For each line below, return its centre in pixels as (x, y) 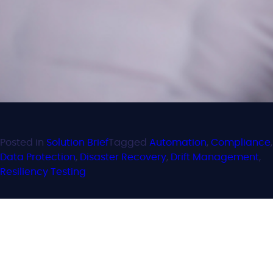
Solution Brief (77, 143)
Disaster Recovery (123, 157)
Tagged (129, 143)
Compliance (241, 143)
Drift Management (215, 157)
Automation (178, 143)
